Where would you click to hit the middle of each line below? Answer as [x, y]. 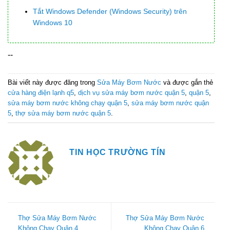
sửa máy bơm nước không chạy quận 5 [68, 103]
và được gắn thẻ [187, 82]
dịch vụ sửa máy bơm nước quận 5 [131, 92]
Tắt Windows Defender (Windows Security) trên [110, 12]
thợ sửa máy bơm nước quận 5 [63, 113]
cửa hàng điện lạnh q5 [41, 92]
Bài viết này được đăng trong [52, 82]
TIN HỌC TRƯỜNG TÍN [118, 152]
